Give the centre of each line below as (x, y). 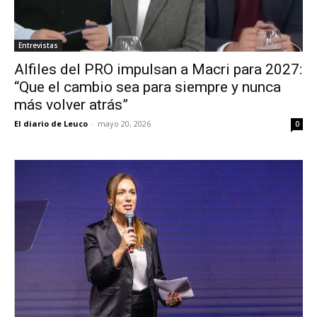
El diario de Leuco (51, 123)
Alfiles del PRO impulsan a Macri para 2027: (158, 69)
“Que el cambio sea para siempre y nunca (148, 87)
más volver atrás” (71, 104)
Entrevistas (38, 45)
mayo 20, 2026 (124, 123)
